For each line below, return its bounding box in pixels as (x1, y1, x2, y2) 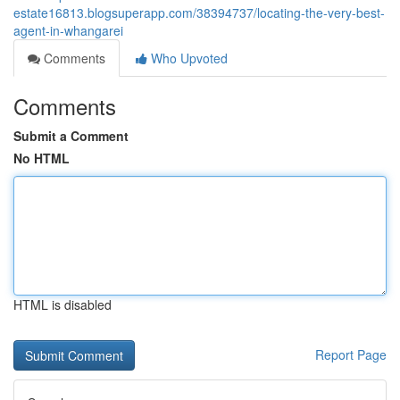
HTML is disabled (13, 296, 112, 313)
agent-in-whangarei (13, 21, 123, 39)
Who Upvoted (147, 49, 228, 67)
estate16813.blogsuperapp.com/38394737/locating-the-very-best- (13, 4, 385, 21)
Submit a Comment (13, 127, 129, 145)
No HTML (13, 149, 70, 167)
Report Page (315, 346, 387, 363)
